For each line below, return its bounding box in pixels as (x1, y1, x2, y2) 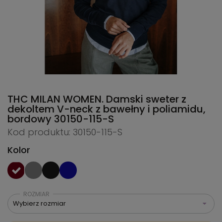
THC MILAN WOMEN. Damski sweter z (7, 92, 186, 107)
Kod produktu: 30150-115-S (7, 126, 122, 139)
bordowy (7, 112, 54, 126)
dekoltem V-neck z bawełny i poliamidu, (7, 102, 206, 116)
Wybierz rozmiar (13, 199, 66, 209)
